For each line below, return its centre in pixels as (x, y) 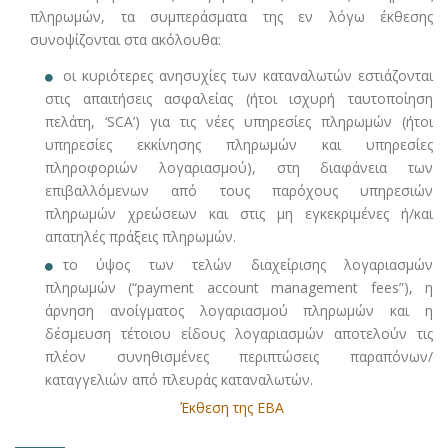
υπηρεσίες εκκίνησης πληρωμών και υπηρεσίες (239, 145)
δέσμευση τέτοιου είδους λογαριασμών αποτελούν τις (239, 334)
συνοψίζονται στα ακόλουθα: (125, 40)
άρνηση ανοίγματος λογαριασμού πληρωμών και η (239, 311)
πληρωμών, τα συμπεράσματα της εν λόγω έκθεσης (231, 17)
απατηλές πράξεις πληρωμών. (140, 237)
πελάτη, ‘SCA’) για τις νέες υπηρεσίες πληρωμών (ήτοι (239, 122)
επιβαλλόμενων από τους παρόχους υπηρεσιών (239, 191)
